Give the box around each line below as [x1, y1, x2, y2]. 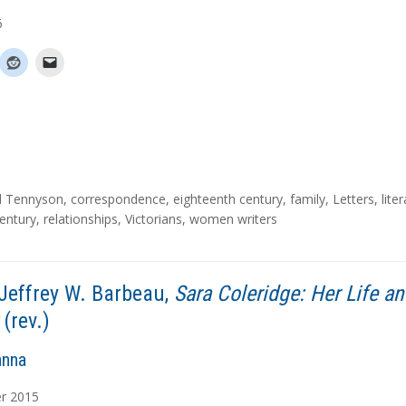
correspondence [71, 190, 166, 208]
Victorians [125, 210, 182, 227]
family [290, 190, 325, 208]
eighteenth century [173, 190, 283, 208]
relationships [43, 210, 118, 227]
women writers [189, 210, 277, 227]
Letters [333, 190, 374, 208]
